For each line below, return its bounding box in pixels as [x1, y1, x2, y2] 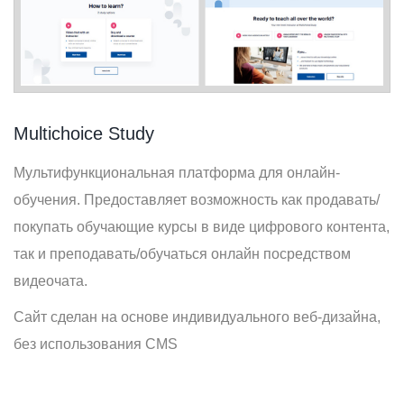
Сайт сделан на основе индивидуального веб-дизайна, [14, 309, 381, 326]
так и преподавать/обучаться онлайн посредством [14, 246, 351, 262]
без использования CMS [14, 336, 178, 353]
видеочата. [14, 273, 87, 289]
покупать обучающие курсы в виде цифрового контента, [14, 219, 390, 235]
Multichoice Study [14, 124, 154, 144]
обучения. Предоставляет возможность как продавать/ [14, 192, 380, 208]
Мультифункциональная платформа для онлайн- [14, 165, 340, 181]
